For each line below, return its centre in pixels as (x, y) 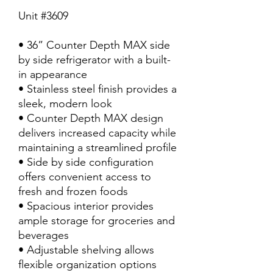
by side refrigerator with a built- (94, 60)
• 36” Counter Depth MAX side (94, 45)
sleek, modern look (65, 104)
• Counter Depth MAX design (91, 118)
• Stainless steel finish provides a (97, 89)
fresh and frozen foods (73, 191)
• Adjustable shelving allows (86, 250)
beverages (44, 235)
